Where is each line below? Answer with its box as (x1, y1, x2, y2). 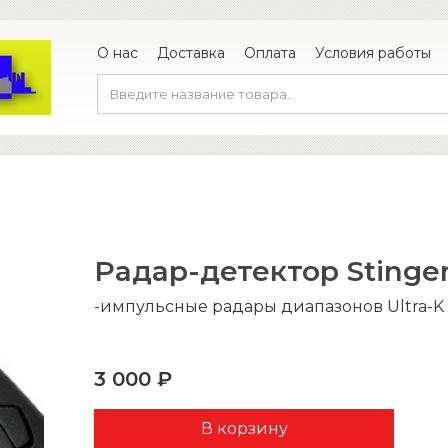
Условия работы (315, 43, 431, 62)
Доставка (157, 43, 225, 62)
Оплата (244, 43, 296, 62)
